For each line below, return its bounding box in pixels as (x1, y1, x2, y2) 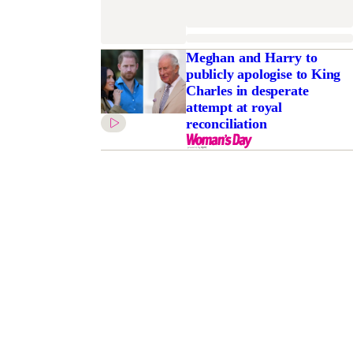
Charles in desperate (185, 83, 309, 99)
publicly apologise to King (185, 66, 341, 83)
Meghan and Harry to (185, 50, 318, 66)
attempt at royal (185, 99, 283, 116)
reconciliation (185, 116, 267, 132)
